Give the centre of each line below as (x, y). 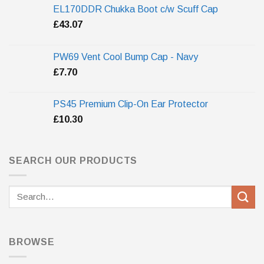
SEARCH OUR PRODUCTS (73, 160)
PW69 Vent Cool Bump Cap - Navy (126, 57)
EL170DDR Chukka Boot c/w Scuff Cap (136, 9)
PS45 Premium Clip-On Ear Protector (131, 104)
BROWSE (32, 242)
